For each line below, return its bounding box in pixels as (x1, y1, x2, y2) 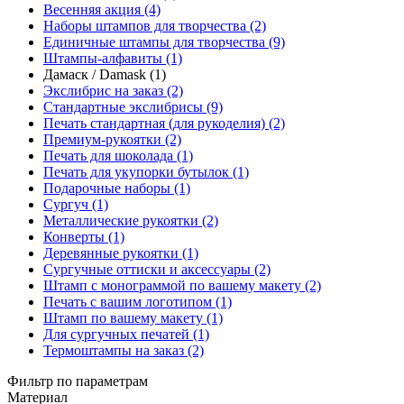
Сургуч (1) (43, 197, 108, 212)
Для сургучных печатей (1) (43, 326, 209, 342)
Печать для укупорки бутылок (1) (43, 164, 249, 179)
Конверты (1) (43, 229, 124, 244)
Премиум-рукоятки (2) (43, 132, 181, 147)
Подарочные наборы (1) (43, 180, 190, 196)
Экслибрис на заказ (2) (43, 83, 183, 98)
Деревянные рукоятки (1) (43, 245, 198, 261)
